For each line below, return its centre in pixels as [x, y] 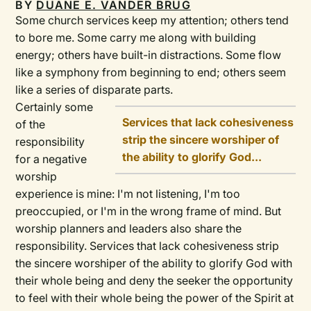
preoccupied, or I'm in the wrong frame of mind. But [149, 211]
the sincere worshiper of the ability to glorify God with [154, 263]
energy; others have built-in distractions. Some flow [149, 55]
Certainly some [54, 107]
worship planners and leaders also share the [129, 229]
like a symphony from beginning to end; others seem [151, 73]
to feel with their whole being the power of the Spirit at [155, 298]
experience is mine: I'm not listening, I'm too [128, 194]
